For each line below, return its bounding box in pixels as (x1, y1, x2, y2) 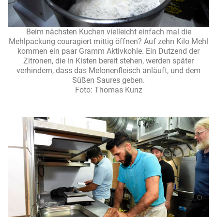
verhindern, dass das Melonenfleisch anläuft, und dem (16, 66, 201, 76)
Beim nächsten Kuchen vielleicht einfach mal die (26, 27, 191, 37)
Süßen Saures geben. (72, 76, 145, 85)
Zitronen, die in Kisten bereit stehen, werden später (23, 56, 194, 66)
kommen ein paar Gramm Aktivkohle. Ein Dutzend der (17, 46, 200, 56)
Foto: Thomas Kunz (75, 85, 142, 95)
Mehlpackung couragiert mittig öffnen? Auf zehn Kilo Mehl (9, 37, 208, 46)
